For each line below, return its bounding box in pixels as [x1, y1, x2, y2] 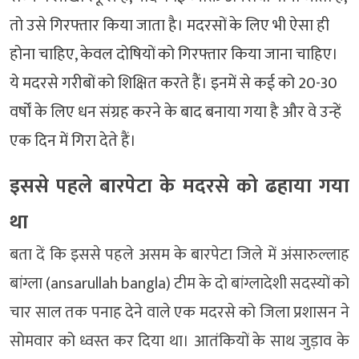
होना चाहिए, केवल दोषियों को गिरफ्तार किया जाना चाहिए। [10, 41, 338, 69]
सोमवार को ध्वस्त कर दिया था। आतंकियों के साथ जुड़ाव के [10, 328, 349, 356]
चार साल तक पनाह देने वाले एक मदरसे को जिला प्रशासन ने [10, 299, 349, 327]
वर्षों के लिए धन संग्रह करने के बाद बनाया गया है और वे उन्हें [10, 99, 341, 127]
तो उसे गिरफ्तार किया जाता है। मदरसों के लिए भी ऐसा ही [10, 12, 329, 40]
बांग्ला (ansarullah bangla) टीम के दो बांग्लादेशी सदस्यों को [10, 270, 349, 298]
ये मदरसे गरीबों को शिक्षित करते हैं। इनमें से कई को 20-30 [10, 70, 337, 98]
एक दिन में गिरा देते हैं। [10, 127, 136, 155]
